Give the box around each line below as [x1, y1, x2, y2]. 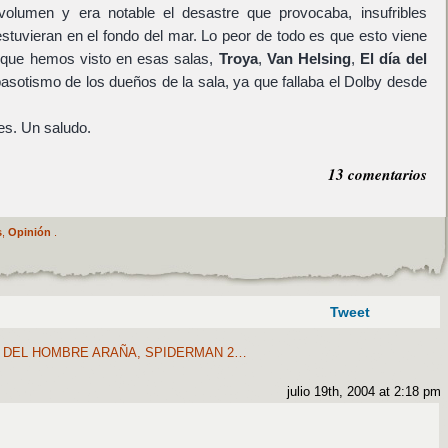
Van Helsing [266, 50, 351, 68]
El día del [360, 50, 427, 68]
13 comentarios [327, 162, 427, 185]
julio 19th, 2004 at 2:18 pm [286, 384, 441, 399]
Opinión [7, 226, 51, 239]
